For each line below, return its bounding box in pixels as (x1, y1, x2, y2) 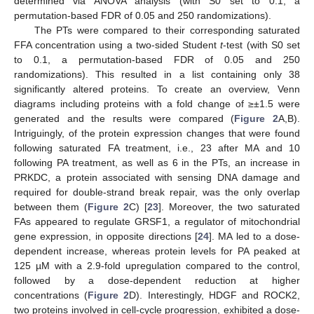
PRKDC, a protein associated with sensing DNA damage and (14, 171, 300, 183)
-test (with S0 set (223, 39, 301, 50)
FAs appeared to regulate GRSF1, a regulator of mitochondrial (14, 215, 300, 227)
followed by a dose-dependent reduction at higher (14, 274, 300, 286)
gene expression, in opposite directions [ (14, 230, 198, 242)
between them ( (14, 200, 88, 212)
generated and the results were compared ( (14, 112, 235, 124)
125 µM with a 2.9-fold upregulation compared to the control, (14, 259, 300, 271)
